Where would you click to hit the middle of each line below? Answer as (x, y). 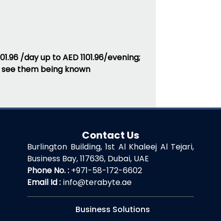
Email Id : (44, 182)
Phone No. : (48, 170)
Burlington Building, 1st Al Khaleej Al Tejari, (110, 147)
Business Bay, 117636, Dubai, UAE (88, 159)
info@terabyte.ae (97, 182)
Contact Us (110, 135)
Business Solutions (112, 209)
